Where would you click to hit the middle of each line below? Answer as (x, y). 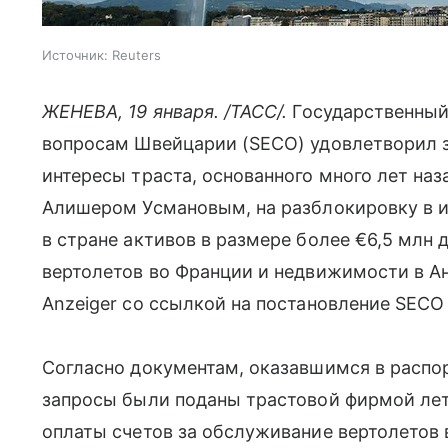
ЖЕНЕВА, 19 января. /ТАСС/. (165, 111)
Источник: (75, 55)
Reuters (136, 55)
